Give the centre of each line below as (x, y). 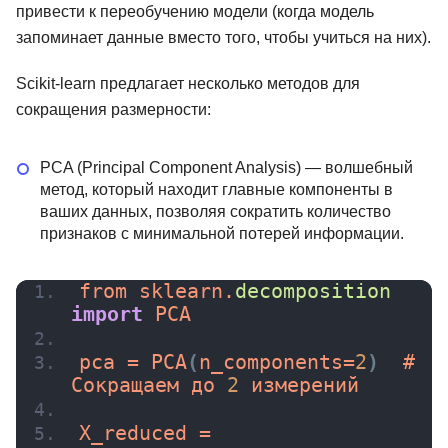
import (107, 315)
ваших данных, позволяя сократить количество (215, 212)
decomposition (313, 292)
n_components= (277, 363)
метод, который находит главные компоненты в (216, 190)
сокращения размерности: (113, 110)
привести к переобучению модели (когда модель (195, 12)
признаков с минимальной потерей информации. (222, 234)
